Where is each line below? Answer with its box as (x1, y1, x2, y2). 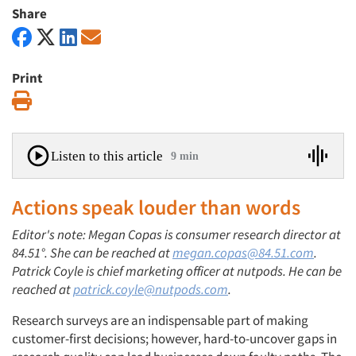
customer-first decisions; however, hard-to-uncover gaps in (12, 330, 337, 347)
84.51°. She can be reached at (12, 244, 172, 261)
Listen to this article (51, 148, 163, 164)
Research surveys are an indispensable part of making (12, 311, 308, 329)
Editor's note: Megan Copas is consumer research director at (12, 226, 341, 243)
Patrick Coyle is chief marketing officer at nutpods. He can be (12, 262, 342, 280)
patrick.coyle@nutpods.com (73, 281, 228, 298)
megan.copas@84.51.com (172, 244, 314, 261)
